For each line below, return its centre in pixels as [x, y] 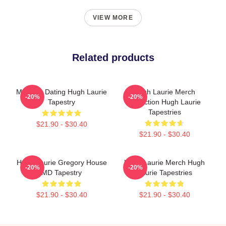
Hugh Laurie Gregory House [62, 162]
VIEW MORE [113, 17]
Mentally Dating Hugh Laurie [62, 92]
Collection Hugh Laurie [164, 102]
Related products [113, 57]
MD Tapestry [62, 172]
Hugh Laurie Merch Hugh [164, 162]
